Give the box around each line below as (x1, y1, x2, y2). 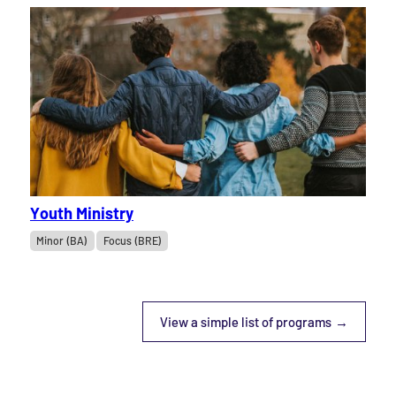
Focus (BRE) (103, 234, 162, 247)
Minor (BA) (36, 234, 88, 247)
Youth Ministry (29, 203, 133, 224)
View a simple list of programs (160, 314, 332, 330)
